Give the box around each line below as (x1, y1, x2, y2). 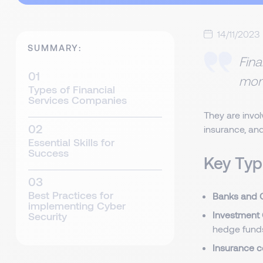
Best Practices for (28, 188, 113, 201)
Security (28, 210, 67, 222)
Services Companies (28, 93, 127, 106)
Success (28, 146, 69, 159)
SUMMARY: (28, 42, 82, 53)
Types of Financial (28, 83, 115, 96)
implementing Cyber (28, 199, 126, 212)
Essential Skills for (28, 136, 114, 149)
